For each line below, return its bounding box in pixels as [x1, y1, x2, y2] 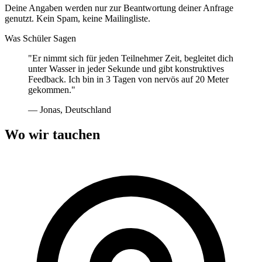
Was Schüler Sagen [5, 33, 76, 43]
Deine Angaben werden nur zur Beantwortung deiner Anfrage [5, 2, 233, 13]
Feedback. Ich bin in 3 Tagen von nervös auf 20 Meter [28, 74, 229, 84]
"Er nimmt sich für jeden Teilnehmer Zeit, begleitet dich [28, 53, 233, 63]
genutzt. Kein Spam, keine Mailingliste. [5, 13, 150, 23]
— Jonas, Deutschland [28, 104, 111, 115]
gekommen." [28, 84, 75, 95]
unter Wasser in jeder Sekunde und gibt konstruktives [28, 63, 224, 74]
